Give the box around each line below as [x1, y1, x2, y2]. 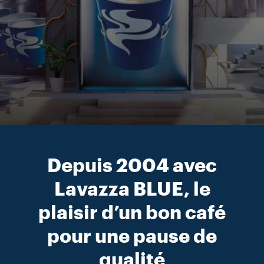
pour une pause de [47, 227, 217, 246]
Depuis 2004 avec [47, 157, 217, 176]
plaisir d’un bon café [38, 204, 226, 223]
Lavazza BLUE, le [54, 180, 210, 199]
